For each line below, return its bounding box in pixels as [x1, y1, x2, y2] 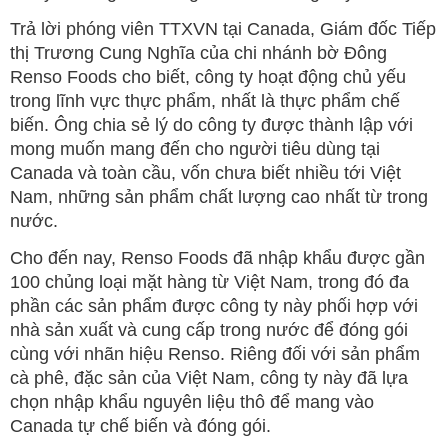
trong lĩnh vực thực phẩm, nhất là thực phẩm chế [10, 90, 400, 111]
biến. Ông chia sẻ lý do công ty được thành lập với [10, 114, 413, 135]
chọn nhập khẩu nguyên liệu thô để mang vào [10, 391, 374, 412]
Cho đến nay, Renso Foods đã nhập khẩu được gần [10, 247, 425, 268]
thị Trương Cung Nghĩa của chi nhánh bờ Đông [10, 42, 387, 63]
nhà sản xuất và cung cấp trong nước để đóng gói [10, 319, 408, 340]
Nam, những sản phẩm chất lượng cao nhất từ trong [10, 186, 428, 207]
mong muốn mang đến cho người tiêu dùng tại [10, 138, 380, 159]
